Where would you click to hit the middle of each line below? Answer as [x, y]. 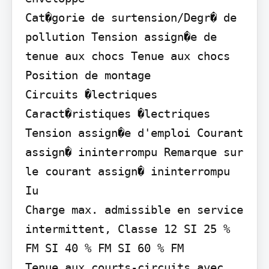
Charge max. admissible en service [134, 209]
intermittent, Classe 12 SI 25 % [127, 228]
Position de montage [88, 75]
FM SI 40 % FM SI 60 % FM [104, 248]
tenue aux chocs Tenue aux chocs [127, 56]
